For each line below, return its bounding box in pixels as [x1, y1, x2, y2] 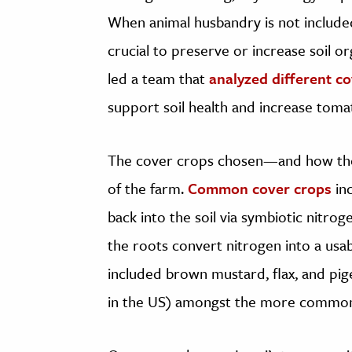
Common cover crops [188, 178, 332, 200]
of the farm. [108, 178, 188, 200]
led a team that [108, 68, 209, 90]
